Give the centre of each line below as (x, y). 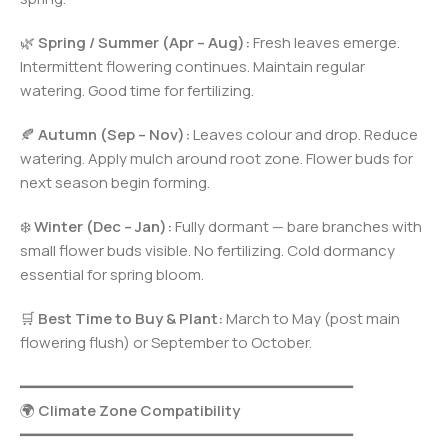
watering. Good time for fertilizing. (137, 90)
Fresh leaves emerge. (325, 42)
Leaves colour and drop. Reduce (304, 134)
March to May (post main (311, 318)
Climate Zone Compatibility (139, 410)
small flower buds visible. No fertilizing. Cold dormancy (207, 250)
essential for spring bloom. (112, 274)
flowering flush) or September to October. (166, 342)
